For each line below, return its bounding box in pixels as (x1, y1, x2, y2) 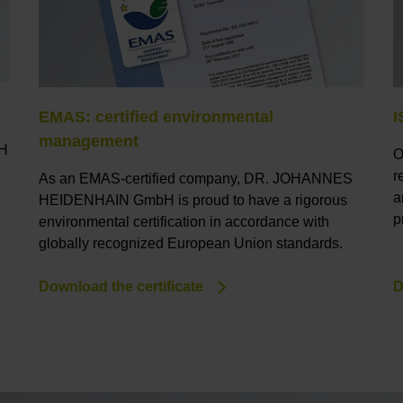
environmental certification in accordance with (39, 214, 330, 230)
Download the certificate (39, 279, 204, 295)
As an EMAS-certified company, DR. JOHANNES (39, 171, 354, 187)
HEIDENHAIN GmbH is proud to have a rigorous (39, 193, 348, 209)
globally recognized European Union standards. (39, 236, 344, 252)
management (39, 132, 139, 151)
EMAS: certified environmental (39, 108, 274, 127)
